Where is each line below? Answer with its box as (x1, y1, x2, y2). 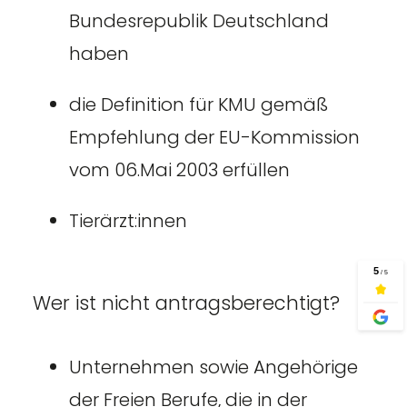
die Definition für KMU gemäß (68, 91, 328, 117)
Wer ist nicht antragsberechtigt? (32, 289, 340, 316)
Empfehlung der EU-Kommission (68, 124, 360, 150)
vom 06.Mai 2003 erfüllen (68, 156, 290, 183)
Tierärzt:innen (68, 207, 187, 233)
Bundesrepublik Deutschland (68, 7, 329, 34)
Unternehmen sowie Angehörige (68, 353, 358, 380)
